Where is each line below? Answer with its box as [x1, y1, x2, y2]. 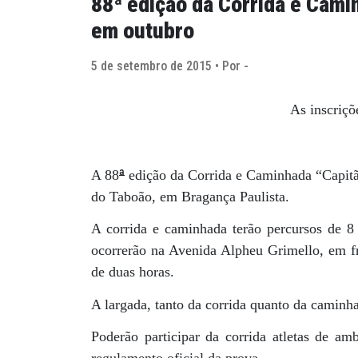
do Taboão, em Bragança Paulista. [91, 189, 289, 205]
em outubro [91, 18, 194, 45]
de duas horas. [91, 264, 174, 280]
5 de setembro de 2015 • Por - [91, 58, 249, 74]
